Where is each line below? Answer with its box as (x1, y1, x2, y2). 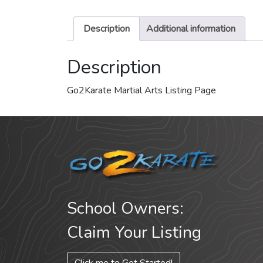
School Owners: (67, 197, 184, 220)
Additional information (146, 22, 235, 36)
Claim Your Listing (67, 221, 201, 244)
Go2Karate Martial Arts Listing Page (67, 84, 216, 97)
